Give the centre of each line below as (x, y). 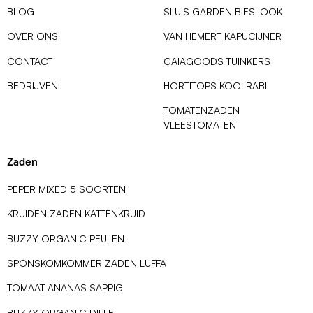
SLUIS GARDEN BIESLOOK (223, 11)
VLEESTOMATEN (200, 125)
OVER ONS (32, 36)
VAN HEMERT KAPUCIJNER (223, 36)
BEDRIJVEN (32, 86)
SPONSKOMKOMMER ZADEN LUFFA (87, 263)
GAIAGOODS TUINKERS (217, 61)
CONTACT (30, 61)
